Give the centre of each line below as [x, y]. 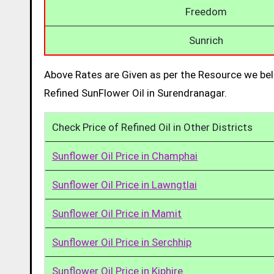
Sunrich [206, 40]
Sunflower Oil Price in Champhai [125, 156]
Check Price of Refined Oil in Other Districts [153, 127]
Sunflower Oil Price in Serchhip [122, 242]
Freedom [206, 11]
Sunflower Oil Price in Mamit [117, 213]
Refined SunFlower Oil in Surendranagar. [135, 93]
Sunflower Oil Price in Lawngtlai [125, 184]
